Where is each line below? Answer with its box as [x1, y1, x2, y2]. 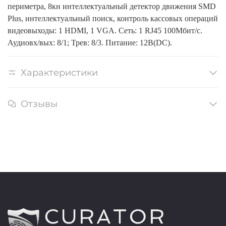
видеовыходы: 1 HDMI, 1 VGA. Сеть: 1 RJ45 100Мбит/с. [8, 26, 202, 35]
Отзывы [21, 98, 58, 109]
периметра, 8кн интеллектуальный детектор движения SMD [8, 2, 216, 11]
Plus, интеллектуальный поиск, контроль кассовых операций [8, 14, 218, 23]
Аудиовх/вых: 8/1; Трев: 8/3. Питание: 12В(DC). [8, 38, 172, 47]
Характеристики [21, 67, 98, 78]
